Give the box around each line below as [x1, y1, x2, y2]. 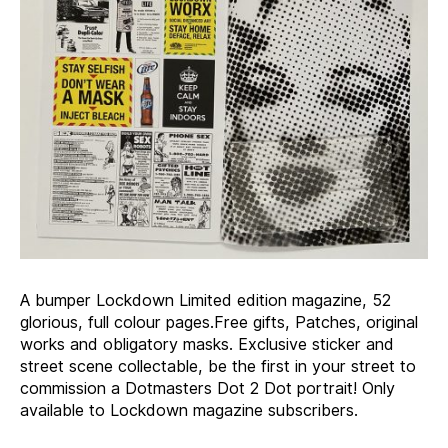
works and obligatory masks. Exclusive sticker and [20, 334, 394, 355]
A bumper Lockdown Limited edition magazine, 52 [20, 290, 391, 311]
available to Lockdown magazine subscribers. [20, 400, 358, 421]
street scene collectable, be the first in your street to [20, 356, 416, 377]
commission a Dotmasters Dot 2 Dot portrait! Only [20, 378, 395, 399]
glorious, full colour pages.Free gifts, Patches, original [20, 312, 418, 333]
